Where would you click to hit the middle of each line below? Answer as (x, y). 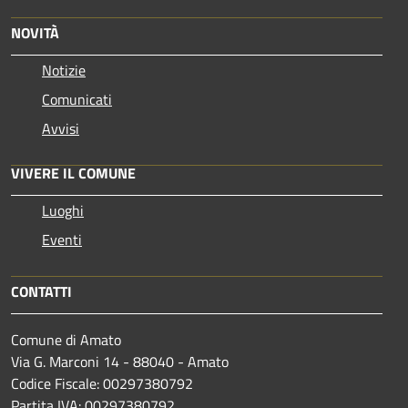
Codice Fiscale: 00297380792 (102, 383)
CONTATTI (41, 291)
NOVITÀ (35, 32)
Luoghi (63, 210)
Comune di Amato (66, 339)
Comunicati (77, 99)
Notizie (64, 70)
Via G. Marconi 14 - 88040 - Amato (120, 361)
